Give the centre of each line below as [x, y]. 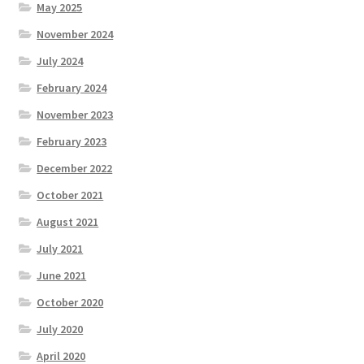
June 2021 [62, 275]
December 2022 [75, 168]
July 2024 [60, 61]
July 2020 [60, 329]
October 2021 [70, 195]
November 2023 [75, 114]
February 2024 [72, 87]
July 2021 [60, 248]
